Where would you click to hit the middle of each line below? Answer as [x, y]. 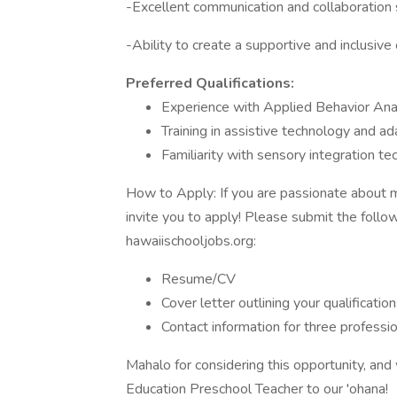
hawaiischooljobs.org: [191, 241]
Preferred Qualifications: [210, 83]
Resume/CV [198, 279]
